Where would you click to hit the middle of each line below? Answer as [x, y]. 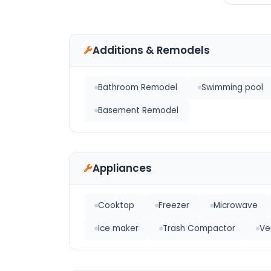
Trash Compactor [199, 228]
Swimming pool [232, 87]
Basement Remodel [138, 110]
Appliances [122, 168]
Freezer [174, 205]
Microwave [236, 205]
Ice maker [118, 228]
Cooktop [116, 205]
